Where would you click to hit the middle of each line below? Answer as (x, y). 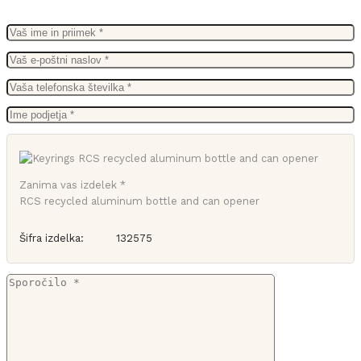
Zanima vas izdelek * (73, 185)
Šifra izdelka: (52, 238)
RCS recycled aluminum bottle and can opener (139, 201)
